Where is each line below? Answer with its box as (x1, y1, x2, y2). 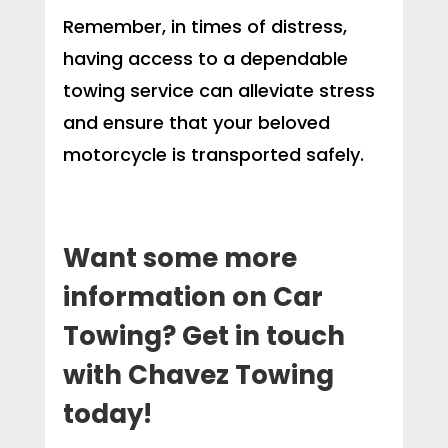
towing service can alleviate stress (62, 78, 375, 104)
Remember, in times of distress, (62, 14, 347, 40)
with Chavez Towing (62, 357, 334, 394)
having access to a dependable (62, 46, 348, 72)
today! (62, 396, 152, 433)
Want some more (62, 240, 297, 277)
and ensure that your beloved (62, 110, 330, 136)
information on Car (62, 279, 323, 316)
